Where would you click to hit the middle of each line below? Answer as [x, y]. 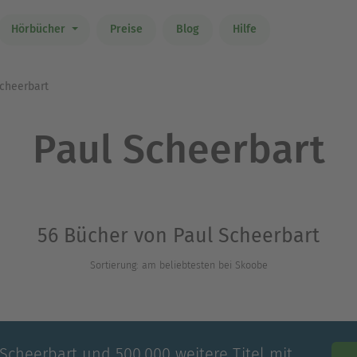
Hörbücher [39, 29]
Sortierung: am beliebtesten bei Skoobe [178, 265]
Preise [126, 29]
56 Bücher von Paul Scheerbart [178, 236]
